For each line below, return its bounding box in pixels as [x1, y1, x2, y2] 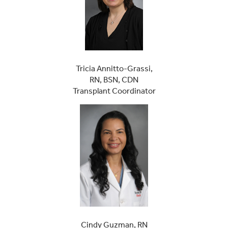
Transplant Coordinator [72, 85, 156, 96]
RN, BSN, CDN [90, 74, 138, 84]
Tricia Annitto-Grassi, [75, 63, 153, 73]
